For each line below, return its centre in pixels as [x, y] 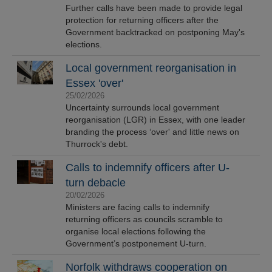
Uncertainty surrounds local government [143, 107]
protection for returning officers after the [142, 20]
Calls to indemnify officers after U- [148, 168]
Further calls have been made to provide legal [154, 8]
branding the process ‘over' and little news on [153, 132]
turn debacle [96, 183]
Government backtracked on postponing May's [155, 32]
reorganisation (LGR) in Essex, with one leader [156, 120]
